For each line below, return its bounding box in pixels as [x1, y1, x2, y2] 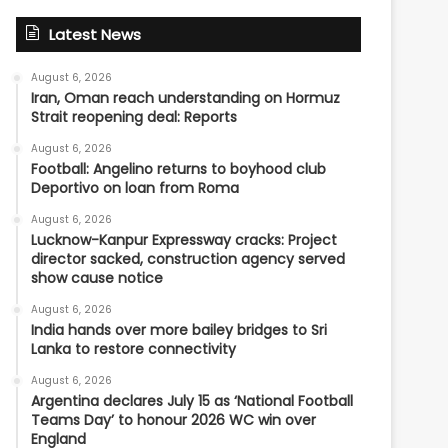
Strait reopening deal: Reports [31, 107, 238, 127]
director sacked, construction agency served [31, 249, 346, 269]
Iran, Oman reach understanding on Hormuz [31, 88, 341, 108]
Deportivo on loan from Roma [31, 178, 240, 198]
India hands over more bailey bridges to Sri [31, 320, 328, 340]
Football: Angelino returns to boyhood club [31, 159, 327, 179]
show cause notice [31, 268, 164, 288]
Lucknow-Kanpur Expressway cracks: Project [31, 230, 338, 250]
